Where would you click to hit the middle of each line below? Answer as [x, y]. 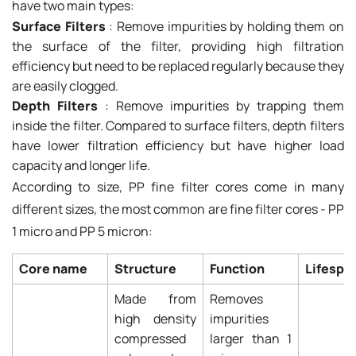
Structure [145, 269]
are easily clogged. [65, 85]
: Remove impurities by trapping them [221, 105]
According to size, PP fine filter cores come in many [178, 186]
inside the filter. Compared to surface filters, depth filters [178, 125]
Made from [155, 299]
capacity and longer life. [81, 165]
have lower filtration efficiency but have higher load [178, 145]
